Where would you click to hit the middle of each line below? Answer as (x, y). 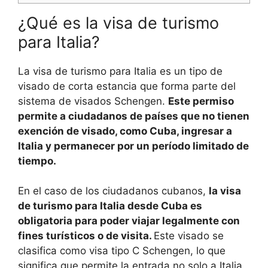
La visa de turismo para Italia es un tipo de (120, 71)
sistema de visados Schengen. (93, 101)
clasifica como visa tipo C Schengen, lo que (122, 251)
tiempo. (37, 161)
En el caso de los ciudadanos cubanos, (113, 191)
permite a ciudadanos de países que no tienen (134, 116)
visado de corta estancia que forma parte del (127, 86)
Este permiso (201, 101)
